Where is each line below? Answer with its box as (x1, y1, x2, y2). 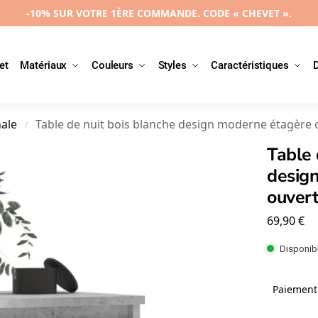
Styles (158, 59, 187, 72)
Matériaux (20, 59, 67, 72)
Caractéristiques (211, 59, 289, 72)
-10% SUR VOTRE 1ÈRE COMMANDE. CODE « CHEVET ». (26, 6, 292, 20)
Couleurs (91, 59, 134, 72)
